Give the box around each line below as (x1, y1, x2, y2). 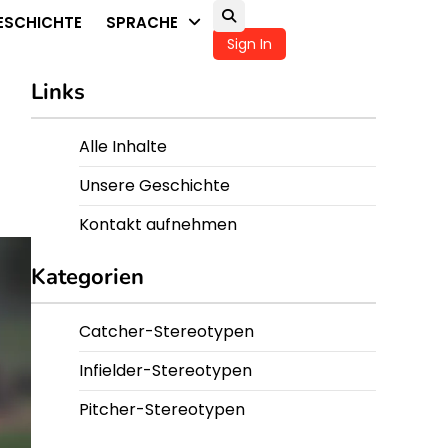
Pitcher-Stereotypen (79, 398, 245, 421)
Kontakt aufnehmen (79, 213, 237, 236)
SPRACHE (106, 12, 178, 33)
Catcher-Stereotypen (79, 320, 254, 343)
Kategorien (31, 262, 144, 292)
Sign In (227, 34, 272, 54)
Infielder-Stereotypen (79, 359, 252, 382)
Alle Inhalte (79, 135, 167, 158)
